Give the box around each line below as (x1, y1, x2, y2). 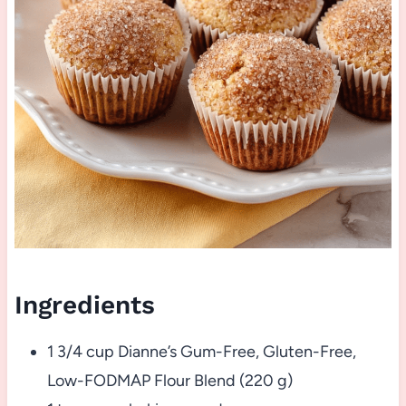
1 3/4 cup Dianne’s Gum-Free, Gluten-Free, (46, 342, 356, 362)
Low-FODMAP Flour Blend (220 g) (46, 371, 293, 391)
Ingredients (14, 290, 155, 321)
